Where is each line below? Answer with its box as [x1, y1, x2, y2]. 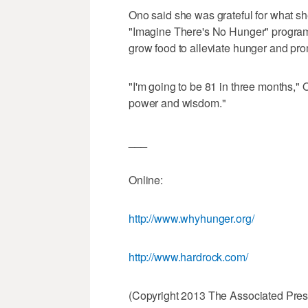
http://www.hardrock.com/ [129, 249, 248, 265]
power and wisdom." [129, 95, 226, 111]
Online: [129, 172, 164, 188]
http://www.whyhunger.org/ [129, 210, 254, 227]
